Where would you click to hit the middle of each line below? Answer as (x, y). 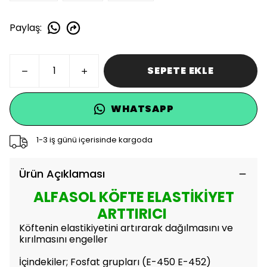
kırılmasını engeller (63, 239)
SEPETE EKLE (181, 71)
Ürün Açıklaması (62, 174)
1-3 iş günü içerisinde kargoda (94, 139)
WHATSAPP (142, 109)
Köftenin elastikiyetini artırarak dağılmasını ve (126, 228)
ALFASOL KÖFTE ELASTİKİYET (133, 197)
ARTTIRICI (133, 214)
